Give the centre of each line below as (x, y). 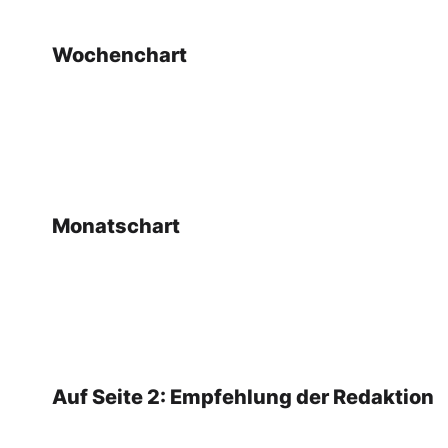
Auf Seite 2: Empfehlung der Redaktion (243, 397)
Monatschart (116, 226)
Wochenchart (119, 55)
